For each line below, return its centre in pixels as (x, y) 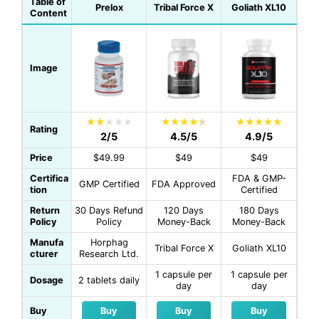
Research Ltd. (109, 254)
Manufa (47, 243)
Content (48, 14)
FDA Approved (184, 184)
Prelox (109, 8)
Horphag (109, 243)
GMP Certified (109, 184)
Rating (44, 130)
